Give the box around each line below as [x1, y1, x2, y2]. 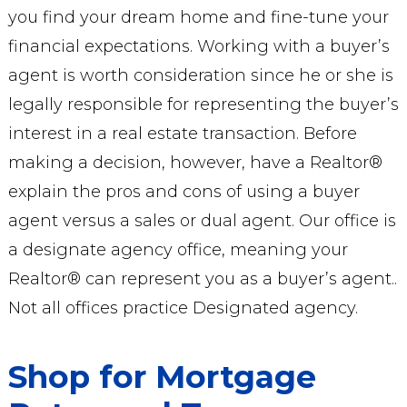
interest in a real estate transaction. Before [7, 124, 357, 144]
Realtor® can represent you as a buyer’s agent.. [7, 269, 397, 289]
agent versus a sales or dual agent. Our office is [7, 211, 396, 231]
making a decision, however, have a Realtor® [7, 153, 382, 173]
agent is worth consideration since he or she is [7, 65, 393, 85]
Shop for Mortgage [7, 358, 316, 396]
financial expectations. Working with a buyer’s [7, 36, 390, 56]
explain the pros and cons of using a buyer [7, 182, 360, 202]
